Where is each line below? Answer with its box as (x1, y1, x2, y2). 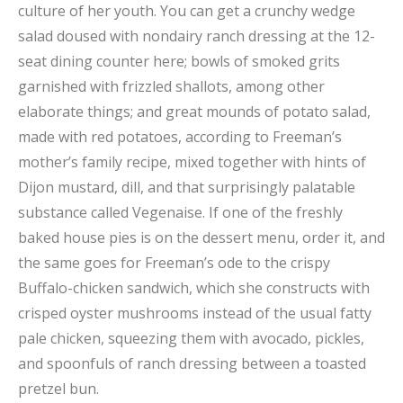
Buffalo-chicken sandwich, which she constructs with (18, 277, 370, 298)
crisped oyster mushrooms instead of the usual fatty (18, 302, 372, 323)
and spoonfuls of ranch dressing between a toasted (18, 353, 366, 373)
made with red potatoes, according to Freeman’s (18, 126, 342, 147)
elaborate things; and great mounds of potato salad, (18, 101, 371, 121)
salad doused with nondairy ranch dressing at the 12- (18, 25, 375, 46)
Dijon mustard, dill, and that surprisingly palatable (18, 176, 355, 197)
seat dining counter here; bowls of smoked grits (18, 50, 340, 71)
